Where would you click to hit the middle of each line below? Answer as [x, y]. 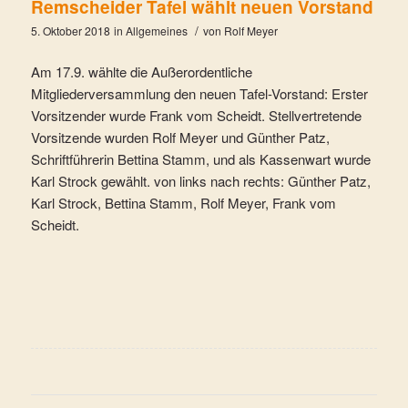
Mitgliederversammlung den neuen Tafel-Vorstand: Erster [199, 93]
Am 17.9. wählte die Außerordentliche [141, 71]
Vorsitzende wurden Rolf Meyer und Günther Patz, [180, 137]
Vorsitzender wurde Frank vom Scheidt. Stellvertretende [196, 115]
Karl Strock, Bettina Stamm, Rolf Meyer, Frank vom [183, 202]
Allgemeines [156, 31]
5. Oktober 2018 [70, 31]
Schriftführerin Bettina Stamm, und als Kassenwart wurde [200, 158]
